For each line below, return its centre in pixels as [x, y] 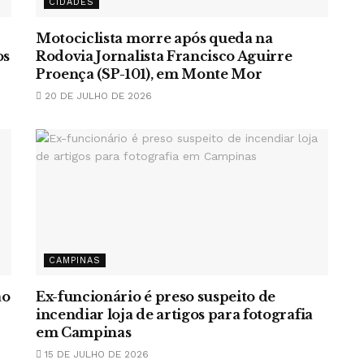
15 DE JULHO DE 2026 [95, 354]
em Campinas [84, 332]
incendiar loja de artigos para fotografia [174, 314]
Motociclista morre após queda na [154, 38]
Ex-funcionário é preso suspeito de [156, 297]
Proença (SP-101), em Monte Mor [149, 74]
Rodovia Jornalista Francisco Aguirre [164, 56]
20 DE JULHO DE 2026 [97, 96]
